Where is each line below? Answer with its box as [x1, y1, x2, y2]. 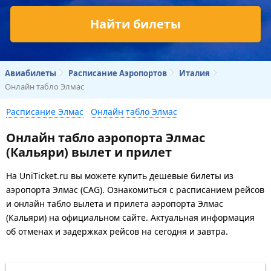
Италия [179, 67, 210, 79]
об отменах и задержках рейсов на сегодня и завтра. [6, 225, 228, 237]
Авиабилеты [5, 67, 56, 79]
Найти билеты [90, 15, 181, 32]
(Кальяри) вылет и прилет [6, 143, 172, 160]
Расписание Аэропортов [68, 67, 167, 79]
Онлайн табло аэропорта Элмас [6, 129, 205, 146]
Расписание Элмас [6, 105, 83, 117]
